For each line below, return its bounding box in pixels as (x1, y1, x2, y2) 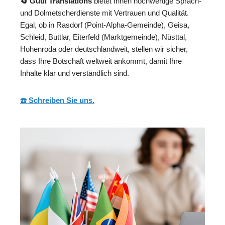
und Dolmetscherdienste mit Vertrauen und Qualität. (20, 9, 189, 18)
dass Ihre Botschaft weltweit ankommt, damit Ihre (20, 57, 182, 66)
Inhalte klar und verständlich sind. (20, 69, 129, 78)
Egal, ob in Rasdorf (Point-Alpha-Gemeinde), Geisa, (20, 21, 189, 30)
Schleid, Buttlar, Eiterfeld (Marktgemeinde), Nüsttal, (20, 33, 187, 42)
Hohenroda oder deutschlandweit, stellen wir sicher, (20, 45, 188, 54)
